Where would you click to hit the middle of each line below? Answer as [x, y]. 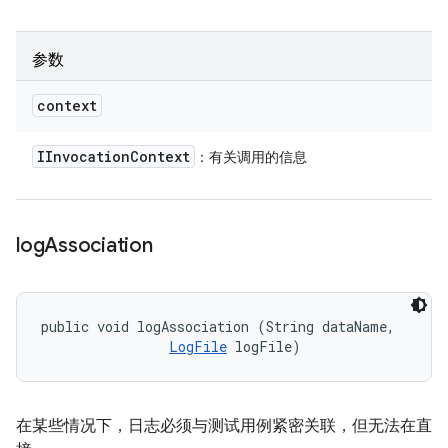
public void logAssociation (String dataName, [222, 326]
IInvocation [83, 156]
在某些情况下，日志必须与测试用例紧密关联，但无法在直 [224, 426]
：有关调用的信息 [251, 157]
